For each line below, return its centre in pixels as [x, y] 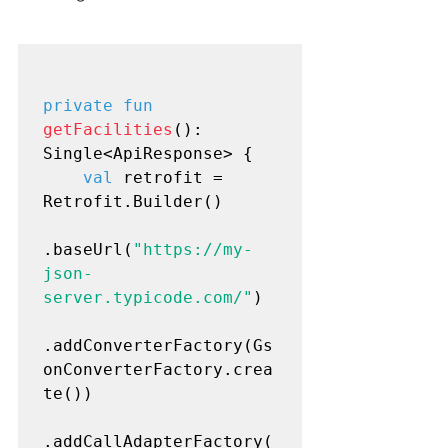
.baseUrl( [88, 249]
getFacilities [108, 129]
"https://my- [193, 249]
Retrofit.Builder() [133, 201]
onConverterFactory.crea [158, 369]
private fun [98, 105]
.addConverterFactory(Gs [158, 345]
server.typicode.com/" [148, 297]
